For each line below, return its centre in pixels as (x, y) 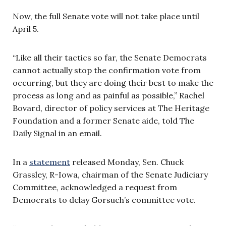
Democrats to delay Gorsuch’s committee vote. (104, 200)
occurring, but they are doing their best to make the (113, 82)
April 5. (26, 29)
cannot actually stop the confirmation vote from (107, 70)
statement (50, 162)
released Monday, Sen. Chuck (127, 162)
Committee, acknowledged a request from (95, 187)
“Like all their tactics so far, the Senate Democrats (110, 57)
